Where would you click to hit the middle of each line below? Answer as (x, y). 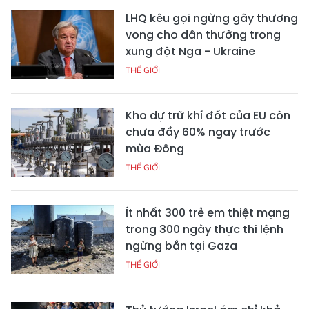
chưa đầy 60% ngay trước (198, 132)
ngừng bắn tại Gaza (181, 246)
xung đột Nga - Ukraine (190, 51)
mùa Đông (155, 148)
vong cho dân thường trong (203, 34)
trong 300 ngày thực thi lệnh (205, 229)
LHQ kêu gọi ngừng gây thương (212, 18)
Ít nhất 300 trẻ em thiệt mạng (208, 212)
